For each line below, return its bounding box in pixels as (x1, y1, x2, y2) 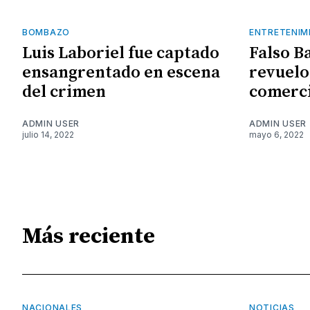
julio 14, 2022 (22, 129, 74, 140)
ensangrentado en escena (22, 62, 220, 84)
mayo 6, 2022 (249, 129, 304, 140)
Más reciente (22, 222, 155, 250)
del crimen (22, 82, 106, 103)
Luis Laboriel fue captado (22, 43, 219, 64)
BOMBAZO (22, 27, 70, 38)
